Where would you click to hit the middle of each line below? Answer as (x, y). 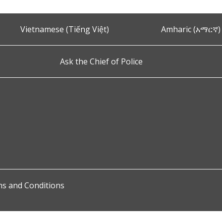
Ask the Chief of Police (101, 61)
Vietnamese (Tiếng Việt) (65, 29)
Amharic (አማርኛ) (191, 29)
